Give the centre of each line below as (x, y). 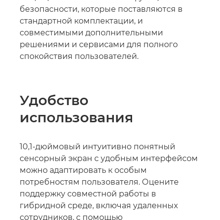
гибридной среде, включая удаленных (99, 206)
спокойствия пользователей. (79, 56)
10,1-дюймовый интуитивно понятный (97, 147)
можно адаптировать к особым (83, 170)
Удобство (54, 100)
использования (76, 117)
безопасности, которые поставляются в (101, 9)
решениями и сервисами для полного (99, 44)
